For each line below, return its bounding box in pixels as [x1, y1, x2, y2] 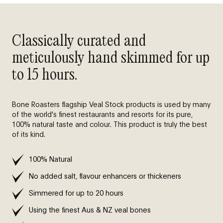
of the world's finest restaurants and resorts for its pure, [12, 109, 193, 119]
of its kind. [12, 129, 45, 139]
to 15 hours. [12, 67, 78, 85]
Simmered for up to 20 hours [29, 188, 123, 198]
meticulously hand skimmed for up [12, 50, 210, 68]
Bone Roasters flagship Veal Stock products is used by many [12, 99, 211, 110]
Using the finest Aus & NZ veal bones [29, 205, 151, 215]
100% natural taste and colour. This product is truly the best [12, 119, 207, 129]
